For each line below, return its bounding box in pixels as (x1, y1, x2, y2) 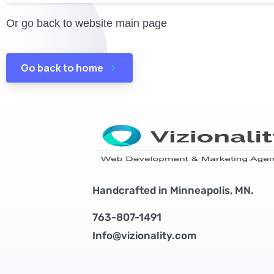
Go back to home (21, 61, 103, 75)
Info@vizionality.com (92, 229, 197, 242)
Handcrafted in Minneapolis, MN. (92, 184, 254, 197)
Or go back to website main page (6, 17, 167, 29)
